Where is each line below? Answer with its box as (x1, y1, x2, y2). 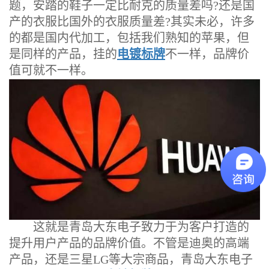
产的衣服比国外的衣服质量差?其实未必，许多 (9, 14, 255, 28)
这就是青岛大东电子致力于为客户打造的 (9, 220, 249, 234)
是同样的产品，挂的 (9, 47, 117, 61)
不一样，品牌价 (165, 47, 249, 61)
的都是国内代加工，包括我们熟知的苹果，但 (9, 31, 249, 44)
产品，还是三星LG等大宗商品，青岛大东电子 (9, 252, 253, 266)
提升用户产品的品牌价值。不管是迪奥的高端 (9, 236, 249, 250)
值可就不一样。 (9, 63, 93, 77)
